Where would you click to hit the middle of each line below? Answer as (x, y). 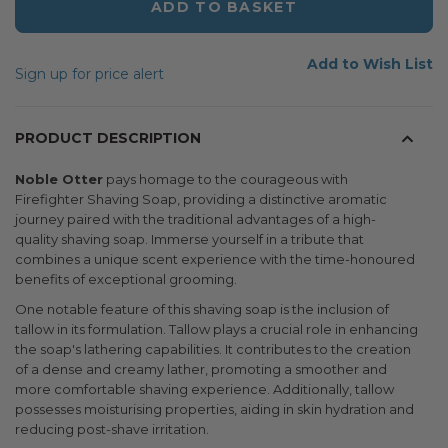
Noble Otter (59, 179)
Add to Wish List (370, 64)
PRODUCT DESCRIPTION (108, 138)
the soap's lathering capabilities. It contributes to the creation (213, 349)
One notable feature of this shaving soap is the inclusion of (202, 309)
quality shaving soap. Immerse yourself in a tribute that (189, 239)
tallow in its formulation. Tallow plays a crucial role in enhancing (216, 329)
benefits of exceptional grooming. (126, 279)
